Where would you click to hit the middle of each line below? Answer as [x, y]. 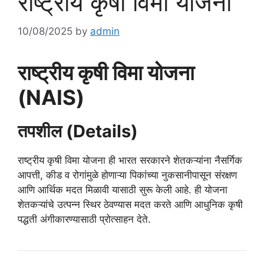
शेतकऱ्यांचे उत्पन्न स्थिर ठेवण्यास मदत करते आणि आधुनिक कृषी [130, 204]
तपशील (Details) [78, 131]
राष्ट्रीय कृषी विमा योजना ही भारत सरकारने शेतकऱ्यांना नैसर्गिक [130, 160]
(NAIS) [51, 97]
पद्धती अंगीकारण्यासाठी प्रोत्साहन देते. [84, 219]
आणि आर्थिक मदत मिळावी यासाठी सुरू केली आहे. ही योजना [123, 189]
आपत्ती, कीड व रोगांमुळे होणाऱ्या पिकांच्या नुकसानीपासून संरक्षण [127, 175]
